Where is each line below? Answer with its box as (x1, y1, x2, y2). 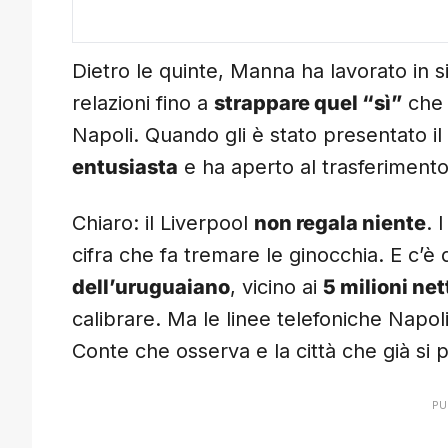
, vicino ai (230, 275, 323, 300)
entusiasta (72, 155, 178, 180)
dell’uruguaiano (72, 275, 230, 300)
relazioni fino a (72, 91, 214, 116)
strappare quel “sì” (214, 91, 402, 116)
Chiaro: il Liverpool (72, 211, 254, 236)
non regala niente (254, 211, 426, 236)
